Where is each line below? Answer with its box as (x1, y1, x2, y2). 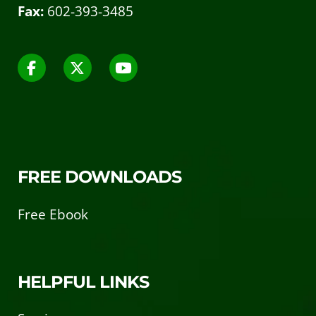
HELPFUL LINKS (17, 271, 149, 292)
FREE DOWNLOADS (17, 166, 181, 187)
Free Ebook (17, 204, 88, 224)
